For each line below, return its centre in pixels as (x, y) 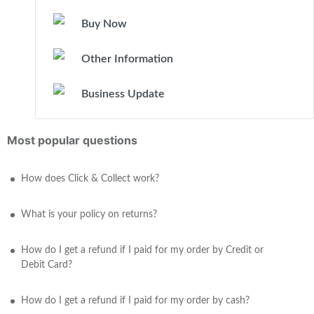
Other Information (127, 59)
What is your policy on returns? (89, 214)
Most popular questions (72, 140)
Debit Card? (47, 265)
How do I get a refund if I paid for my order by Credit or (142, 250)
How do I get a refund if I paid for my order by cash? (135, 301)
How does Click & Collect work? (90, 179)
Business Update (123, 94)
